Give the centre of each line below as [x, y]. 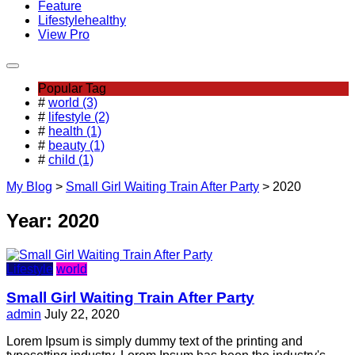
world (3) [73, 103]
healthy [105, 21]
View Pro [64, 35]
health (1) [75, 132]
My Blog [29, 187]
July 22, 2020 [82, 315]
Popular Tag [72, 89]
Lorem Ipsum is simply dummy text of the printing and [155, 342]
